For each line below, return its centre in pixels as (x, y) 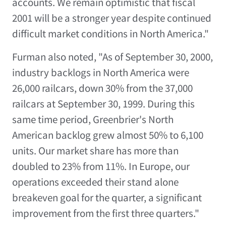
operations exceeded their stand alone (95, 182)
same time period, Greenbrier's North (93, 119)
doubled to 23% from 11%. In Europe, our (101, 166)
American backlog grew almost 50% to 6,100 (108, 135)
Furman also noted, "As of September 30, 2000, (112, 57)
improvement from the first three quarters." (106, 213)
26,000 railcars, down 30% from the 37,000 (102, 88)
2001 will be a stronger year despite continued (112, 18)
